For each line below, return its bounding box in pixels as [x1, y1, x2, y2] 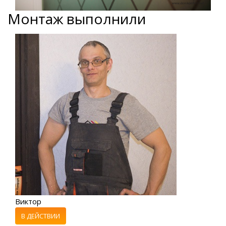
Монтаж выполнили [8, 12, 146, 28]
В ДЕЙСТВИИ [21, 211, 60, 221]
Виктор [15, 196, 41, 207]
